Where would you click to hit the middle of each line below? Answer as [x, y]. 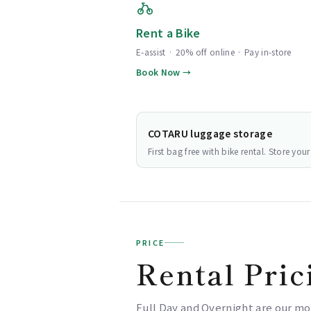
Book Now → [164, 72]
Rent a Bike [168, 33]
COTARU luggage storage [210, 133]
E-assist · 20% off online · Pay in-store [214, 52]
